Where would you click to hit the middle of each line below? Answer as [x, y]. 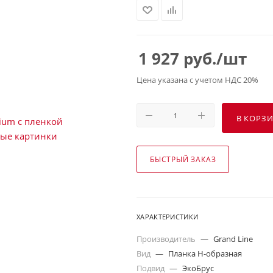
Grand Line [233, 239]
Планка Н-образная [205, 253]
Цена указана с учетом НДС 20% [197, 80]
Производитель [167, 239]
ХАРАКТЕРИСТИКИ [168, 217]
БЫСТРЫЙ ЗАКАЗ [183, 159]
